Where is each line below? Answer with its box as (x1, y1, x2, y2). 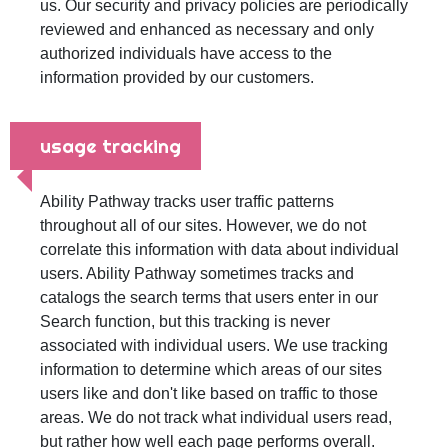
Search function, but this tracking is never (40, 313, 330, 330)
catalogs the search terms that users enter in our (40, 289, 378, 306)
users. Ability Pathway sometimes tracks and (40, 265, 354, 282)
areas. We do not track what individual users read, (40, 409, 392, 426)
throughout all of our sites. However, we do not (40, 217, 366, 234)
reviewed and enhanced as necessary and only (40, 21, 374, 38)
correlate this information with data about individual (40, 241, 399, 258)
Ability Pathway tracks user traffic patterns (40, 193, 334, 210)
